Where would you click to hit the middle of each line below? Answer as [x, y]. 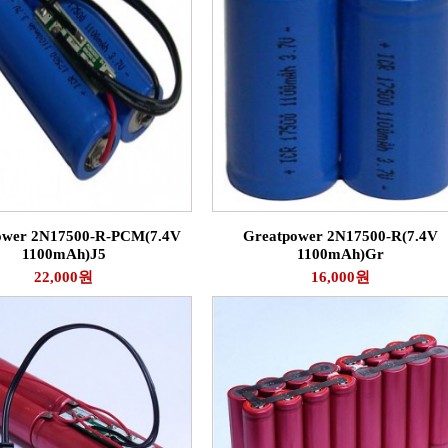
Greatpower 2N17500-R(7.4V [340, 236]
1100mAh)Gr [340, 254]
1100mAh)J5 [63, 254]
